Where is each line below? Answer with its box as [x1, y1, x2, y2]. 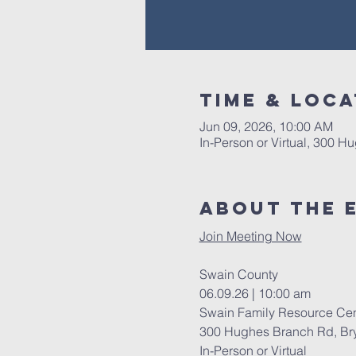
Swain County [199, 266, 281, 282]
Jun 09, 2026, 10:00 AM [199, 118, 333, 134]
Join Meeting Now [199, 228, 302, 244]
